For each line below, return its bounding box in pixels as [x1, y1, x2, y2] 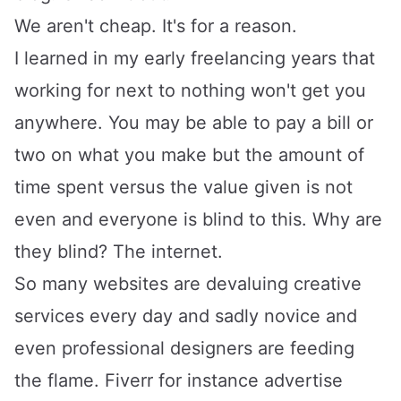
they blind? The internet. [14, 240, 223, 262]
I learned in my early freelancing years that [14, 47, 375, 69]
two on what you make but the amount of [14, 143, 364, 166]
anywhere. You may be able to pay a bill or [14, 111, 373, 133]
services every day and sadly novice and [14, 304, 357, 327]
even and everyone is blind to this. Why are [14, 208, 382, 230]
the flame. [14, 369, 105, 391]
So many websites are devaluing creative [14, 272, 362, 294]
